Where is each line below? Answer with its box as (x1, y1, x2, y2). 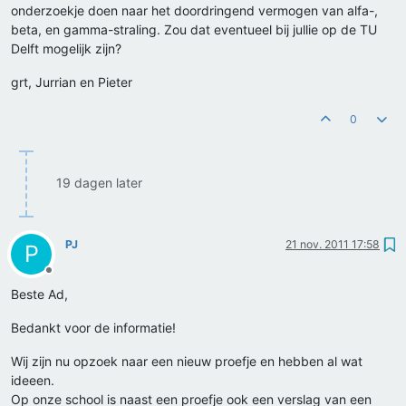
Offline (48, 270, 82, 285)
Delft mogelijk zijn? (11, 41, 121, 57)
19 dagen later (56, 175, 142, 191)
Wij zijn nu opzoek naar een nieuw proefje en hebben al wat (11, 353, 362, 370)
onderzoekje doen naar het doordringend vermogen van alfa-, (11, 3, 378, 19)
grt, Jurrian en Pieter (11, 74, 132, 91)
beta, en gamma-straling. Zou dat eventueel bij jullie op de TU (11, 22, 377, 38)
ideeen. (11, 372, 54, 389)
